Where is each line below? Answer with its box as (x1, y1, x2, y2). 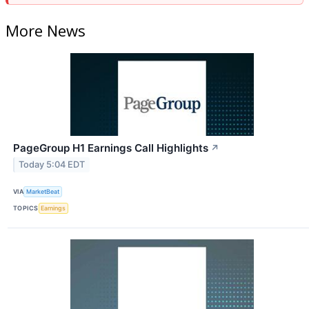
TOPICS (13, 204, 39, 212)
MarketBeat (26, 188, 60, 196)
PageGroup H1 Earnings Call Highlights (13, 141, 208, 154)
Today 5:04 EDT (19, 159, 86, 170)
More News (6, 19, 86, 41)
